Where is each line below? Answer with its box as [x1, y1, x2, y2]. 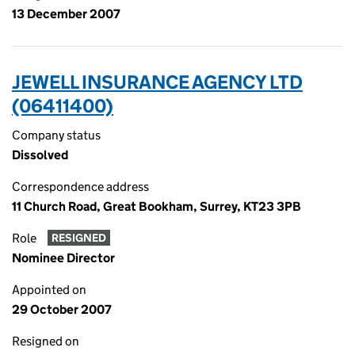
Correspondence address [12, 179, 149, 194]
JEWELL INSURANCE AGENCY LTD [12, 71, 303, 94]
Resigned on [12, 334, 79, 349]
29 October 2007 [12, 302, 112, 317]
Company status [12, 128, 101, 143]
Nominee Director [12, 250, 115, 265]
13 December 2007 [12, 6, 120, 21]
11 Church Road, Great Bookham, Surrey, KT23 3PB [12, 199, 301, 214]
